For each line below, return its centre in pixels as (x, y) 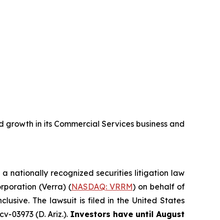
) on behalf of (159, 187)
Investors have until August (127, 214)
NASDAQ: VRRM (102, 187)
